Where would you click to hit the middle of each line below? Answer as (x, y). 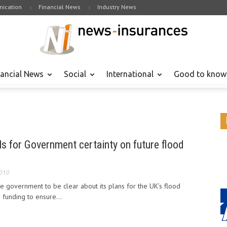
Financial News (60, 7)
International (130, 74)
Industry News (117, 7)
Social (75, 74)
